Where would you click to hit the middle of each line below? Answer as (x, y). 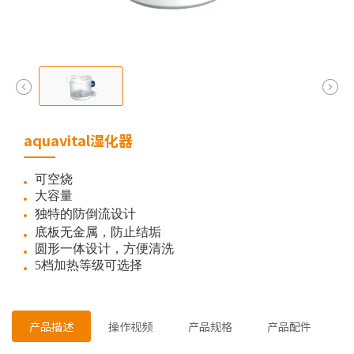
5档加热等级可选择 (88, 265)
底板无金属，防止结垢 (98, 232)
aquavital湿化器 (78, 140)
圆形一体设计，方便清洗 (104, 249)
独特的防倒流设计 (85, 214)
